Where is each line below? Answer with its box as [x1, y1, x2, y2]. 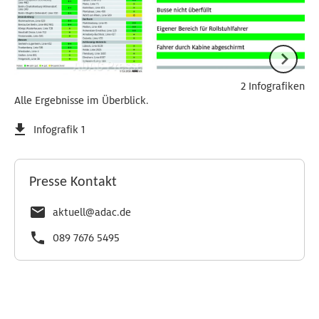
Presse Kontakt [29, 174, 117, 189]
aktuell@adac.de [53, 205, 131, 219]
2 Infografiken [241, 79, 305, 93]
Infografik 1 [33, 122, 85, 136]
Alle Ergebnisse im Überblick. [14, 93, 149, 107]
